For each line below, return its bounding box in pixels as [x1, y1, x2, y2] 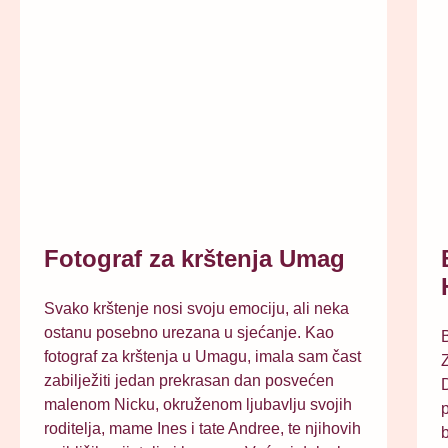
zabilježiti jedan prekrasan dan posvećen [44, 372, 334, 390]
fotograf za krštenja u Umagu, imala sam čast [44, 348, 361, 366]
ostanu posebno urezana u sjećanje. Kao [44, 324, 334, 342]
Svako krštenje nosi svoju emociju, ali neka [44, 300, 349, 318]
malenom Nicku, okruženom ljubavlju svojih [44, 396, 352, 414]
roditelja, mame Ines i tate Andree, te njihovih [44, 420, 361, 438]
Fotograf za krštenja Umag [44, 245, 345, 273]
